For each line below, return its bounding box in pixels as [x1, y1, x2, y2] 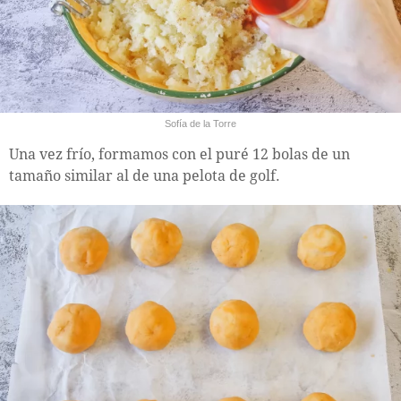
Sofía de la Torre [165, 117, 236, 129]
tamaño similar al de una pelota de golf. [9, 166, 280, 184]
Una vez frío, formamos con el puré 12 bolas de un [9, 145, 350, 163]
